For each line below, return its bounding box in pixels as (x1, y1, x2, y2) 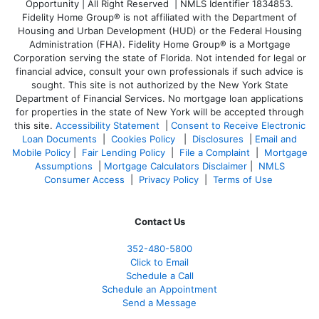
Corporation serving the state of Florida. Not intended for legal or (13, 52, 306, 64)
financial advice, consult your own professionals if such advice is (16, 66, 303, 78)
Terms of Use (212, 174, 276, 186)
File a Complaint (179, 147, 253, 159)
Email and (255, 133, 297, 145)
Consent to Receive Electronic (170, 120, 305, 132)
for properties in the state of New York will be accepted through (15, 106, 304, 118)
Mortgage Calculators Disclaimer (103, 160, 247, 172)
